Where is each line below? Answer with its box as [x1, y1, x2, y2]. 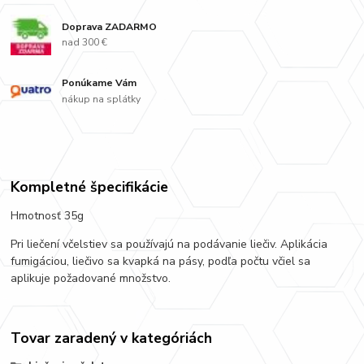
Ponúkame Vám [62, 76, 137, 90]
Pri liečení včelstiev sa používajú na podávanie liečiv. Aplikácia [11, 236, 328, 252]
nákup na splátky [62, 93, 141, 106]
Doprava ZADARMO [62, 19, 158, 33]
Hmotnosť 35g [11, 207, 84, 223]
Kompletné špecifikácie [11, 176, 169, 197]
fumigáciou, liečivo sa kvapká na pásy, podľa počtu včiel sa [11, 253, 311, 269]
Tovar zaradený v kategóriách [11, 328, 213, 349]
